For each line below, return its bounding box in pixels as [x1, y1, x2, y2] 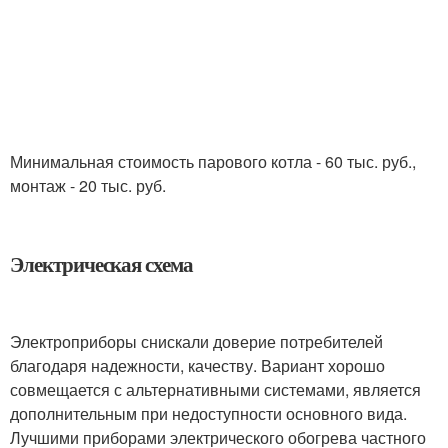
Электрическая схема [10, 249, 194, 279]
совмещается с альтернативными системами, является [10, 378, 421, 401]
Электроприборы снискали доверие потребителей [10, 330, 383, 353]
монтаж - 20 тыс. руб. [10, 174, 166, 197]
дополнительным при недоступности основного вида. [10, 402, 407, 425]
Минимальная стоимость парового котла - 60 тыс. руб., [10, 150, 416, 173]
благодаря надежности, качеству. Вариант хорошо [10, 354, 385, 377]
